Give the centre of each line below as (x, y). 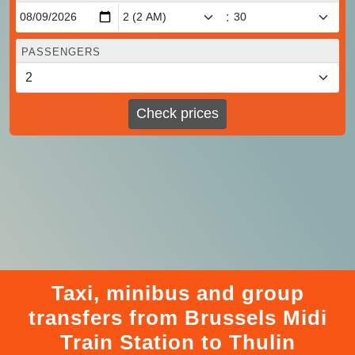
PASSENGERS (61, 52)
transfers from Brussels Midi (177, 317)
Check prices (177, 114)
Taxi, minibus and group (177, 293)
